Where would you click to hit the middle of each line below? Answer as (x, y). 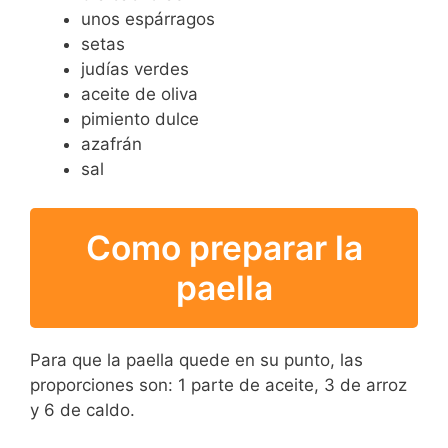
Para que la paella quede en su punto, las (196, 360)
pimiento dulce (140, 119)
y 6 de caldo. (82, 410)
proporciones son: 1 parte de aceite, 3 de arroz (218, 385)
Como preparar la (224, 247)
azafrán (111, 144)
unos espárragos (148, 19)
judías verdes (135, 69)
